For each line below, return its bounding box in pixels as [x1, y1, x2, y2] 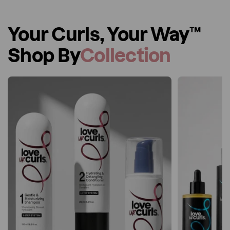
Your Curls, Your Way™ [8, 24, 201, 45]
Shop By [8, 45, 80, 66]
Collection [80, 45, 171, 66]
